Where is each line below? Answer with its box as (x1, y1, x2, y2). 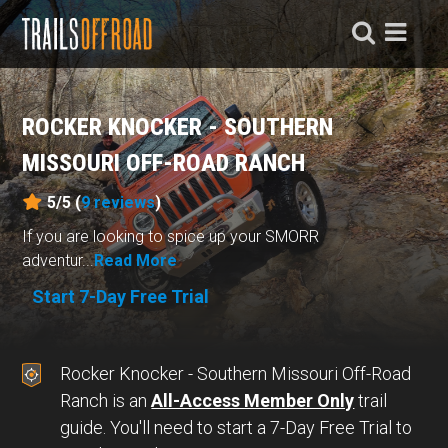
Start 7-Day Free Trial (32, 285, 210, 307)
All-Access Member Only (151, 390, 355, 411)
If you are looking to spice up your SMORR (22, 226, 320, 246)
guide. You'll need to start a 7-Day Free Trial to (60, 417, 413, 438)
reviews (94, 192, 156, 212)
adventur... (22, 250, 95, 270)
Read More (94, 250, 178, 270)
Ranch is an (60, 390, 152, 411)
